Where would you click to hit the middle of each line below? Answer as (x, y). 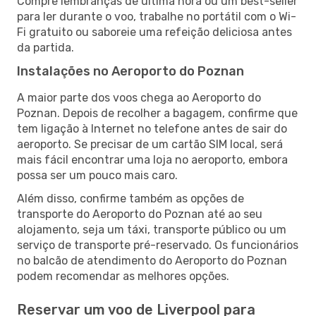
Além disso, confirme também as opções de (130, 198)
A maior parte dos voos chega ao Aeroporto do (139, 97)
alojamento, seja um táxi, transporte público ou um (152, 229)
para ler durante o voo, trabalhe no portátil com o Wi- (157, 16)
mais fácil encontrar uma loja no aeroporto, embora (152, 159)
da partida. (45, 47)
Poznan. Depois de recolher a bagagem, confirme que (157, 113)
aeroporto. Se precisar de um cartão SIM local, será (150, 144)
